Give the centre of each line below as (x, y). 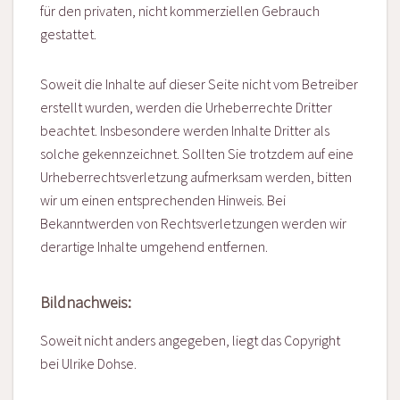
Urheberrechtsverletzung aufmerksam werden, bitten (196, 177)
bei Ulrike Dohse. (88, 364)
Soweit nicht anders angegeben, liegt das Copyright (190, 341)
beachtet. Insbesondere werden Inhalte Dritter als (185, 131)
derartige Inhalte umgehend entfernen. (154, 247)
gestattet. (68, 34)
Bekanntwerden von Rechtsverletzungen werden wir (193, 224)
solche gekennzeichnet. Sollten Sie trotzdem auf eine (197, 154)
